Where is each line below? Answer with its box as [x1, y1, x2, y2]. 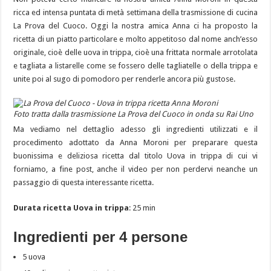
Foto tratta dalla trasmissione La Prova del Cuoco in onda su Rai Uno [13, 109, 254, 119]
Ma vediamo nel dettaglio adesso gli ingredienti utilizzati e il [13, 125, 258, 134]
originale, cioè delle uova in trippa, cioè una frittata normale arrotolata [13, 47, 258, 57]
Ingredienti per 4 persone [13, 229, 188, 246]
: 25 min [129, 203, 156, 213]
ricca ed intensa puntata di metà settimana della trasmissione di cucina [13, 7, 258, 17]
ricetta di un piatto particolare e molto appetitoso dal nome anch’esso [13, 34, 258, 44]
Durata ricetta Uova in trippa [13, 203, 129, 213]
